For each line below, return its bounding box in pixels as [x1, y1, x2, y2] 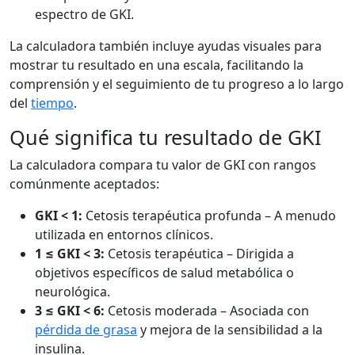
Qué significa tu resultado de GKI [10, 124, 322, 151]
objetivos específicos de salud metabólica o [35, 264, 294, 281]
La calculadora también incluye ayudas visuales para [10, 37, 322, 55]
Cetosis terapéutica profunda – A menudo [82, 207, 336, 224]
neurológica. [35, 283, 110, 300]
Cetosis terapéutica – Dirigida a [105, 245, 294, 262]
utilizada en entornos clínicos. [35, 226, 213, 243]
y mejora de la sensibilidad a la [137, 321, 323, 338]
